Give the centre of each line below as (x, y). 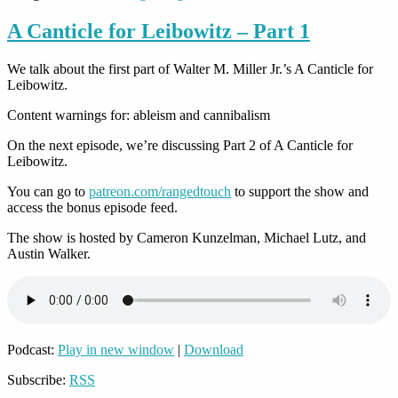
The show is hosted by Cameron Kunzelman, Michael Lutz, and (187, 238)
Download (214, 350)
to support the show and (300, 192)
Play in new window (116, 350)
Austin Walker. (49, 254)
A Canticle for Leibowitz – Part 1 (159, 32)
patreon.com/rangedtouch (160, 192)
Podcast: (32, 350)
